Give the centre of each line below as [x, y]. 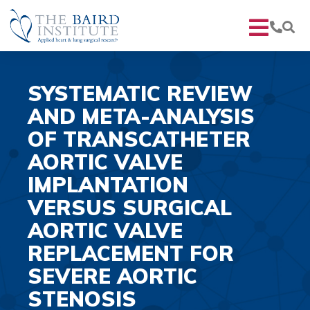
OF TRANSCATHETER [139, 139]
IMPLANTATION [108, 184]
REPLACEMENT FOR [131, 253]
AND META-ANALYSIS [141, 116]
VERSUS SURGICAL [130, 207]
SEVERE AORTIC [112, 276]
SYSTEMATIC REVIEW [140, 93]
